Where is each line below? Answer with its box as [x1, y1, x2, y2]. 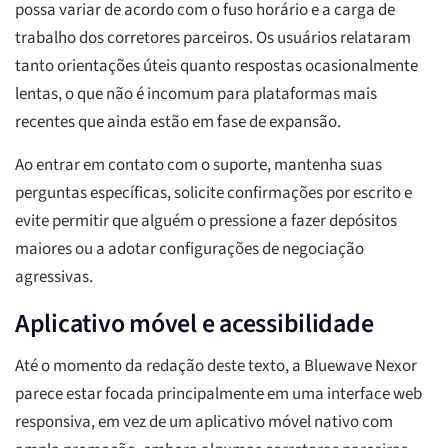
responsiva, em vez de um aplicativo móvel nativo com [15, 410, 393, 435]
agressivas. [15, 265, 93, 290]
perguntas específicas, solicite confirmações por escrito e [15, 181, 412, 206]
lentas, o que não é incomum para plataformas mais [15, 82, 377, 107]
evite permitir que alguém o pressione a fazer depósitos [15, 209, 397, 234]
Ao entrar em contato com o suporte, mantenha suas [15, 153, 382, 178]
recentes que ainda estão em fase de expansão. [15, 110, 341, 135]
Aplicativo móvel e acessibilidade [15, 305, 374, 343]
